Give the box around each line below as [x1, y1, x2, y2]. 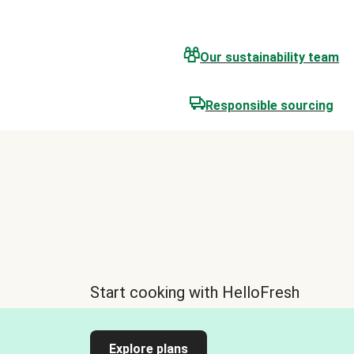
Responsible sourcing [205, 98, 333, 113]
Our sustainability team [200, 50, 340, 65]
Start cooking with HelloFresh [90, 283, 299, 302]
